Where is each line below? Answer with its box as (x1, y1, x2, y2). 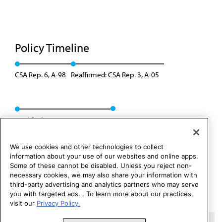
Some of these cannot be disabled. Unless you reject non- (10, 162, 192, 170)
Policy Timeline (15, 40, 92, 55)
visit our (10, 199, 37, 208)
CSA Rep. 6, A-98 (15, 70, 66, 79)
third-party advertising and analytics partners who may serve (10, 180, 199, 189)
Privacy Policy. (37, 199, 80, 208)
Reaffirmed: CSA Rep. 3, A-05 (71, 70, 159, 79)
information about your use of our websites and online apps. (10, 152, 198, 161)
